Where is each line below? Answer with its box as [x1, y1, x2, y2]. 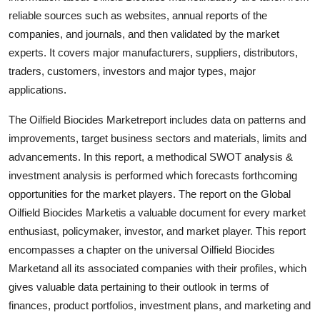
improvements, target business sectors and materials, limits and [9, 132, 306, 144]
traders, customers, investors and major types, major [9, 65, 256, 77]
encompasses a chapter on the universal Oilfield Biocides [9, 244, 275, 256]
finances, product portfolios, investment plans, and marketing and [9, 299, 311, 311]
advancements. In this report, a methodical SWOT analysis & [9, 151, 293, 163]
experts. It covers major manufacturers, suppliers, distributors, [9, 46, 298, 59]
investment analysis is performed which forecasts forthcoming [9, 169, 297, 181]
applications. [9, 84, 66, 96]
